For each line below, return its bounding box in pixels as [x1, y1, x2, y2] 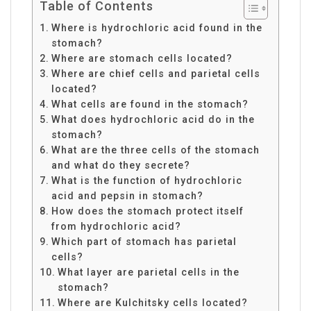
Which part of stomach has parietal [51, 235, 237, 247]
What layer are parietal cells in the [57, 266, 239, 278]
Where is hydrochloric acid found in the [51, 22, 262, 33]
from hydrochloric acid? [51, 220, 181, 232]
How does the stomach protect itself [51, 205, 244, 217]
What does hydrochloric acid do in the [51, 113, 255, 125]
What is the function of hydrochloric [51, 174, 242, 186]
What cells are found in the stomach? [51, 98, 249, 110]
